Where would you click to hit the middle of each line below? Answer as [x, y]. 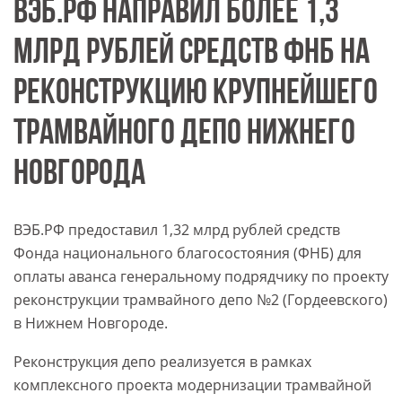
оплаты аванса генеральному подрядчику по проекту [201, 277]
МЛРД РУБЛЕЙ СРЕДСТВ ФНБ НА [192, 54]
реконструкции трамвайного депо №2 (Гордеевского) [201, 300]
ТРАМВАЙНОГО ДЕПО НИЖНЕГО [184, 135]
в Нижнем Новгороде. [91, 323]
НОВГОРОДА [79, 175]
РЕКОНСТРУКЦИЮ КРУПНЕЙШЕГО [196, 95]
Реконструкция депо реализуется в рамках [162, 362]
